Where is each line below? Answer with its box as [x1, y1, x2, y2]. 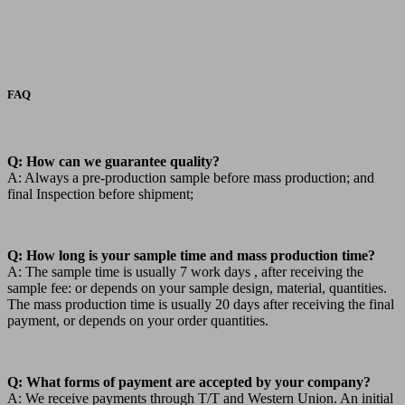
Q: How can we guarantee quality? [7, 153, 220, 169]
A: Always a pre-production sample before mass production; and [7, 169, 374, 185]
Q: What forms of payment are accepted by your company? [7, 373, 371, 390]
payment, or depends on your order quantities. [7, 312, 268, 328]
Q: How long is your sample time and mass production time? [7, 247, 375, 263]
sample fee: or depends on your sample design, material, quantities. [7, 279, 387, 296]
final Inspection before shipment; [7, 185, 193, 202]
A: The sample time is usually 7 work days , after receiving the [7, 263, 363, 279]
